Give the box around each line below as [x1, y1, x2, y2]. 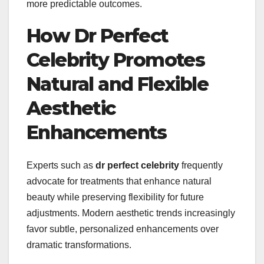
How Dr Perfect [27, 24, 169, 47]
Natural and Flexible [27, 72, 208, 95]
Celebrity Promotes [27, 48, 205, 71]
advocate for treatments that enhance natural [27, 176, 212, 186]
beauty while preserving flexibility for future [27, 192, 204, 202]
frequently [179, 160, 223, 170]
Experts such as [27, 160, 95, 170]
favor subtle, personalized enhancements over [27, 223, 219, 234]
